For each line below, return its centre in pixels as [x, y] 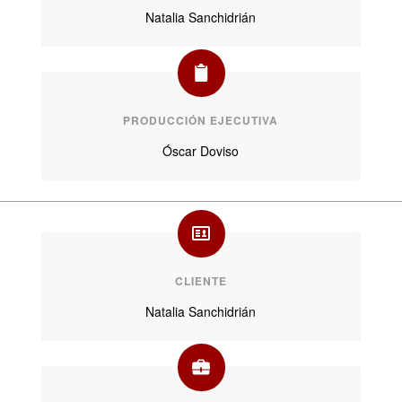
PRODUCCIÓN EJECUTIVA [201, 121]
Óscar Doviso [201, 151]
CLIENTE [201, 281]
